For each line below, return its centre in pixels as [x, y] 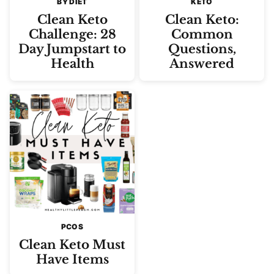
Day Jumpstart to [72, 49]
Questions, [202, 49]
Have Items [72, 259]
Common [202, 34]
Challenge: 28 [72, 34]
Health [72, 64]
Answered [202, 64]
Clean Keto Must [72, 245]
